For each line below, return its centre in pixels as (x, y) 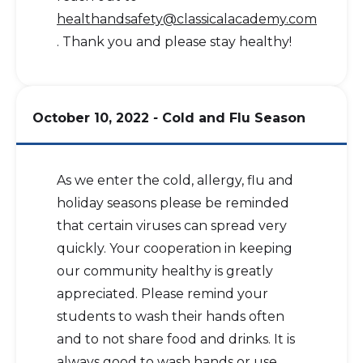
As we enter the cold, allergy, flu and (175, 180)
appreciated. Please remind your (162, 294)
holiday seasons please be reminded (173, 203)
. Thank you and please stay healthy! (174, 42)
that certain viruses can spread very (172, 226)
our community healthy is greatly (165, 271)
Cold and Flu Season (234, 118)
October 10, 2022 (91, 118)
